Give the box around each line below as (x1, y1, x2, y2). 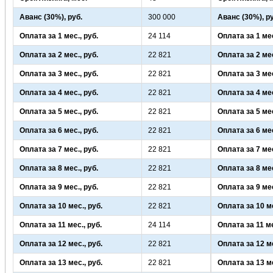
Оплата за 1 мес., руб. (19, 32, 98, 41)
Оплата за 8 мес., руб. (19, 164, 98, 173)
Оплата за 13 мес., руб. (19, 258, 102, 268)
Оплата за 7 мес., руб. (19, 145, 98, 154)
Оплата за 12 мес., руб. (19, 239, 102, 249)
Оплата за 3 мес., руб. (19, 69, 98, 79)
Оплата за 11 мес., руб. (19, 221, 102, 230)
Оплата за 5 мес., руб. (19, 107, 98, 116)
